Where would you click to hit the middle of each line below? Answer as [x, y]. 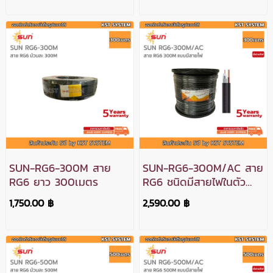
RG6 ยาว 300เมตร [53, 182]
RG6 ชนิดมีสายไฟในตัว [194, 182]
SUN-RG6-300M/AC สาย [203, 168]
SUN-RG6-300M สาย [60, 168]
